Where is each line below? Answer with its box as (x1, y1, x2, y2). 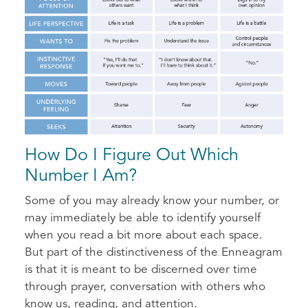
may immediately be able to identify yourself (25, 212, 261, 224)
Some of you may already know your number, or (25, 195, 279, 207)
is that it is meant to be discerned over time (25, 263, 257, 276)
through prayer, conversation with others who (25, 280, 265, 293)
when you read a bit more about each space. (25, 229, 263, 241)
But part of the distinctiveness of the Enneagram (25, 246, 283, 258)
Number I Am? (25, 167, 137, 185)
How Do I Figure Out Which (25, 146, 239, 164)
